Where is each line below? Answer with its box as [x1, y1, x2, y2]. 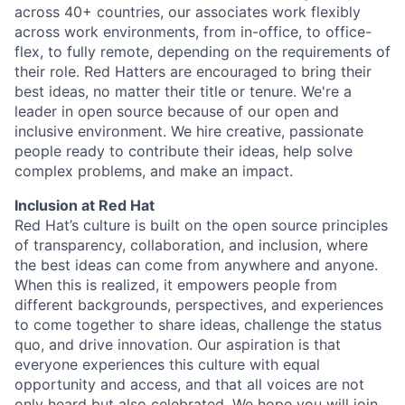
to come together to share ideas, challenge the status [14, 316, 381, 334]
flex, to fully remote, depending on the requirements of [14, 42, 391, 61]
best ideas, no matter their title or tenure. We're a [14, 82, 352, 100]
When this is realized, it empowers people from [14, 276, 337, 294]
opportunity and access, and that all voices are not [14, 375, 364, 393]
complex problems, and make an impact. [14, 162, 293, 180]
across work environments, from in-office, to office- [14, 23, 372, 41]
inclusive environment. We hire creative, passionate [14, 122, 363, 140]
